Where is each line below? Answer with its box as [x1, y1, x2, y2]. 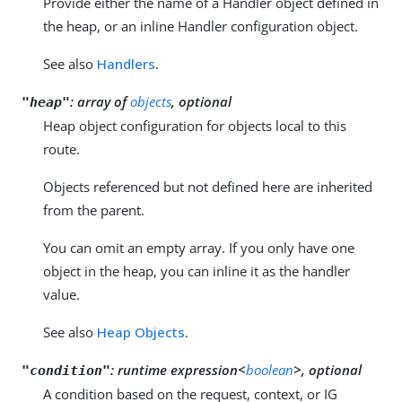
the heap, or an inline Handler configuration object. [43, 16, 358, 35]
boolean [246, 360, 293, 379]
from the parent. [43, 200, 144, 219]
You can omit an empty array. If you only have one [43, 238, 354, 257]
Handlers [97, 54, 155, 73]
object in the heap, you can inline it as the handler [43, 261, 350, 280]
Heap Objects [97, 322, 185, 341]
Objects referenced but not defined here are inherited [43, 177, 372, 196]
